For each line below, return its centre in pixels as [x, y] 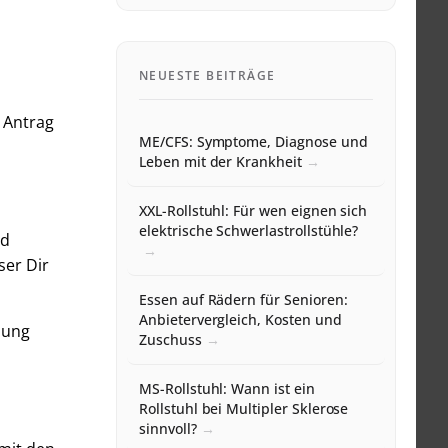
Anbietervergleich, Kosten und [240, 320]
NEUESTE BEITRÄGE [207, 76]
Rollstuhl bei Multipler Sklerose [244, 409]
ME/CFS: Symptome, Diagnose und [253, 142]
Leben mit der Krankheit [220, 162]
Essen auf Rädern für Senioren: [243, 300]
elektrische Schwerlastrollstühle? [249, 231]
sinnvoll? [168, 429]
